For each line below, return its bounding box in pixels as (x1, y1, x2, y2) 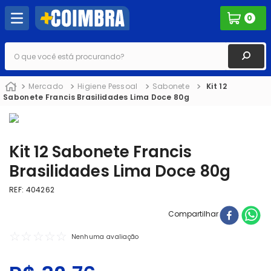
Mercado (28, 81, 64, 92)
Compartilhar (168, 208, 218, 219)
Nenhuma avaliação (71, 232, 139, 241)
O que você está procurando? (4, 41, 120, 51)
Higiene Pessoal (77, 81, 138, 92)
